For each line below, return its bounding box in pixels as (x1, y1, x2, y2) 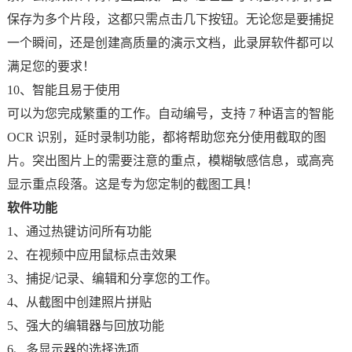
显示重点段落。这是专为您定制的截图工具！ (6, 178, 258, 191)
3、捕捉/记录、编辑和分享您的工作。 (6, 272, 218, 285)
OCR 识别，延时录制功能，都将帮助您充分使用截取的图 (6, 130, 326, 144)
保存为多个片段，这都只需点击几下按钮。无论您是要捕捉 (6, 13, 334, 26)
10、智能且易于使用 (6, 83, 120, 97)
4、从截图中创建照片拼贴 (6, 295, 152, 309)
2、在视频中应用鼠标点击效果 (6, 248, 177, 262)
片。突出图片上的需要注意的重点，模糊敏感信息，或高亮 (6, 154, 334, 167)
